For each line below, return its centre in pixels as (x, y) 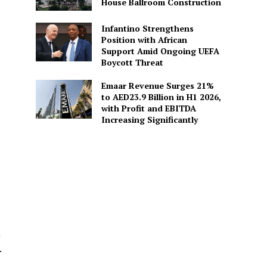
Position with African (144, 39)
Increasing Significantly (149, 119)
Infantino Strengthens (147, 28)
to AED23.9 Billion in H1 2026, (161, 97)
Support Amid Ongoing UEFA (160, 51)
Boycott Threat (132, 62)
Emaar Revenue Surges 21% (157, 85)
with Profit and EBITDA (148, 108)
